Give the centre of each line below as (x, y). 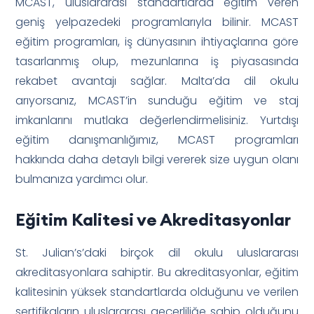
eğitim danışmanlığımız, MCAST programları (157, 139)
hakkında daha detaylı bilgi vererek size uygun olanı (157, 159)
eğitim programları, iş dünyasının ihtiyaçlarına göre (157, 41)
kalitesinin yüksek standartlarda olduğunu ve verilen (157, 292)
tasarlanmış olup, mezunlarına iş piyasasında (157, 61)
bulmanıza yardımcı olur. (82, 179)
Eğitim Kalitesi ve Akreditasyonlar (153, 219)
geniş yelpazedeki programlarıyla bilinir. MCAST (157, 22)
